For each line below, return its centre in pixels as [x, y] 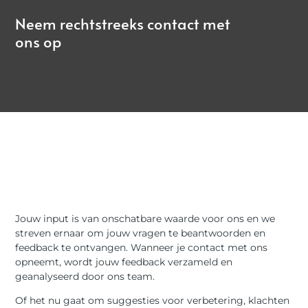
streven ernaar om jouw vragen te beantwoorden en [141, 233]
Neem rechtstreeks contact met [123, 23]
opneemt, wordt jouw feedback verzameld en [124, 262]
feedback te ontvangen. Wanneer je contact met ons [142, 247]
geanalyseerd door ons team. [85, 276]
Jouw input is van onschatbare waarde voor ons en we [145, 218]
